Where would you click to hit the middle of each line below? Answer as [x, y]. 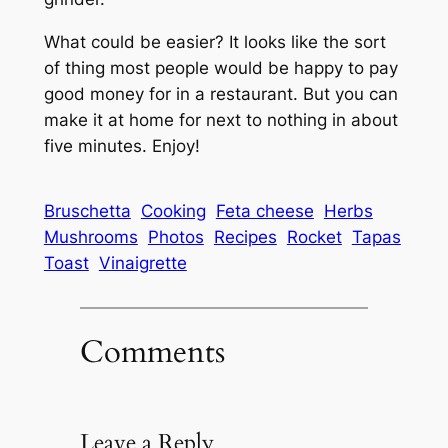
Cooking [173, 210]
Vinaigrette [142, 262]
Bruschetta [87, 210]
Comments [152, 352]
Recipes [245, 236]
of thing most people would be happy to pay [220, 67]
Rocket [314, 236]
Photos [175, 236]
